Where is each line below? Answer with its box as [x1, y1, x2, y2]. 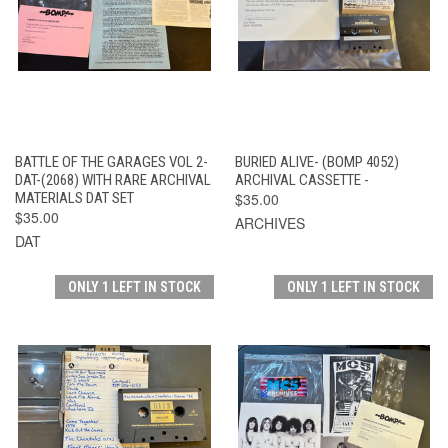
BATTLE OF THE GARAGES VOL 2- [15, 152, 208, 171]
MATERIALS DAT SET [15, 188, 134, 207]
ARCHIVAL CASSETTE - [234, 170, 369, 189]
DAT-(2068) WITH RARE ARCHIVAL [15, 170, 211, 189]
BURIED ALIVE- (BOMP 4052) [234, 152, 399, 171]
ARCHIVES [234, 212, 305, 233]
